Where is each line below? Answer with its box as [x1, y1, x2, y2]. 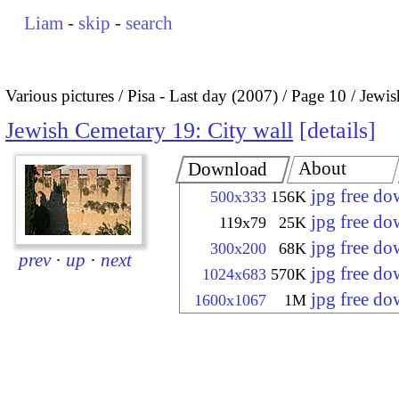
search [126, 12, 174, 34]
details [307, 118, 368, 144]
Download [188, 159, 267, 181]
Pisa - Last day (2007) [127, 85, 278, 105]
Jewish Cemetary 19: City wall [5, 118, 293, 144]
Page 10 [291, 85, 346, 105]
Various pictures [5, 85, 114, 105]
